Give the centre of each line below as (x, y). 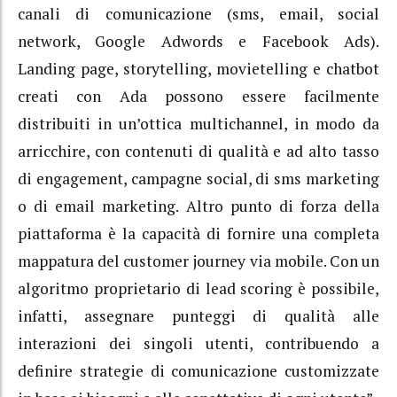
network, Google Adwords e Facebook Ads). (198, 42)
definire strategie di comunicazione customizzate (198, 371)
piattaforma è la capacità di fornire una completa (198, 234)
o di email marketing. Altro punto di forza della (198, 206)
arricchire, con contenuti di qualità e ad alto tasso (198, 152)
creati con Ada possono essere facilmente (198, 97)
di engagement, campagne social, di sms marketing (198, 179)
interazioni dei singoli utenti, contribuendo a (198, 344)
